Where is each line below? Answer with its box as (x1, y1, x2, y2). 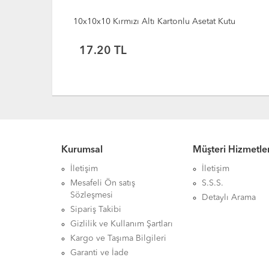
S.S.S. (202, 179, 224, 187)
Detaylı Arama (202, 193, 256, 202)
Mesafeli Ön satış (70, 179, 135, 187)
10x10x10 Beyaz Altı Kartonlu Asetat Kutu (73, 17, 231, 26)
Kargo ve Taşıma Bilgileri (70, 234, 166, 243)
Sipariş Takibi (70, 205, 121, 214)
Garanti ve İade (70, 249, 128, 257)
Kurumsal (61, 145, 103, 155)
